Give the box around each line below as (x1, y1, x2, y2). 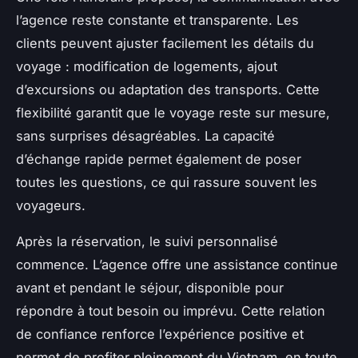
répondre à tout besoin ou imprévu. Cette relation (16, 302, 325, 319)
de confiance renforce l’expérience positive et (16, 325, 304, 342)
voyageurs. (16, 197, 86, 213)
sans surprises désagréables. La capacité (16, 127, 275, 144)
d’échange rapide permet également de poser (16, 150, 301, 167)
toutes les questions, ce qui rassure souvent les (16, 173, 317, 190)
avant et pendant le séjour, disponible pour (16, 279, 284, 296)
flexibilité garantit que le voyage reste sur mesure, (16, 104, 330, 121)
